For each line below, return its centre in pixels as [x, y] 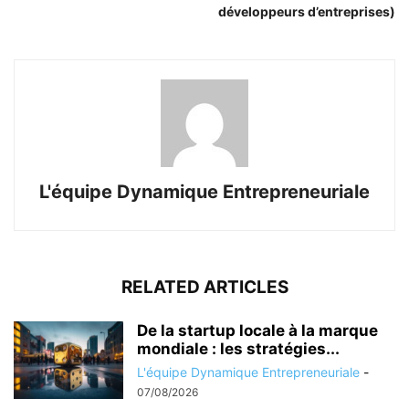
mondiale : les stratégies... [238, 348]
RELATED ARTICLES [204, 287]
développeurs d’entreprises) [307, 11]
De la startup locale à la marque [257, 330]
